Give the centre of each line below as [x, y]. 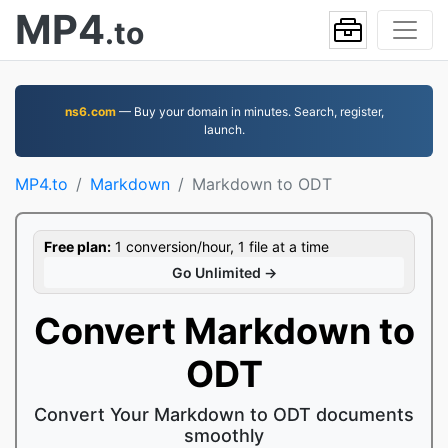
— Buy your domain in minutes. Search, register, [249, 111]
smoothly [224, 435]
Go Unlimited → [224, 272]
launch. [224, 129]
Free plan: [77, 246]
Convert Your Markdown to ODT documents [224, 414]
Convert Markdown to [224, 331]
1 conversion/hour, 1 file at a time [220, 246]
